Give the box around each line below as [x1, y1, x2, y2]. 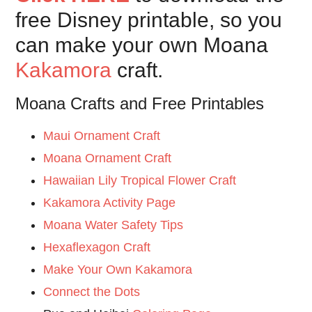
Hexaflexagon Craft [43, 240, 151, 255]
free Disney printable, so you [15, 8, 283, 32]
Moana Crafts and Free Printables [15, 94, 265, 114]
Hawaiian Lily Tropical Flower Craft [43, 173, 237, 188]
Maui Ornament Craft [43, 129, 161, 143]
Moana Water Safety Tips [43, 218, 184, 233]
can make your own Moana [15, 33, 269, 57]
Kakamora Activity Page [43, 196, 176, 210]
